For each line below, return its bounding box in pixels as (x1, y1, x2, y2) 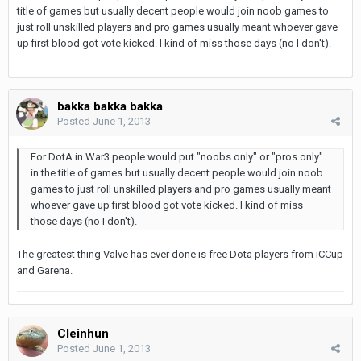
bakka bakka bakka (57, 98, 163, 114)
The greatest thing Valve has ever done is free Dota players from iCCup (17, 247, 343, 260)
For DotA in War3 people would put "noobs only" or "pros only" (31, 150, 323, 163)
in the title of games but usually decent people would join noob (31, 166, 323, 179)
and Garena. (17, 263, 73, 276)
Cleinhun (57, 326, 109, 341)
